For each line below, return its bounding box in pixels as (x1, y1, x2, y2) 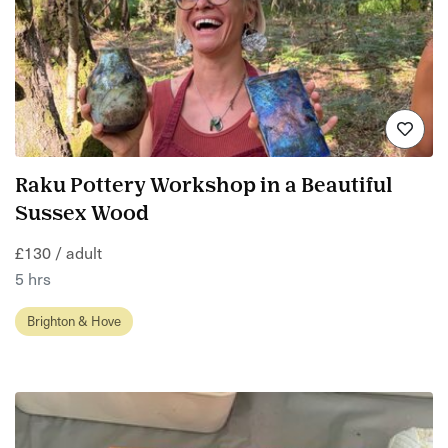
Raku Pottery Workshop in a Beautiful (15, 177, 393, 196)
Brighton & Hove (27, 310, 121, 330)
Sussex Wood (15, 205, 149, 224)
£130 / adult (15, 239, 102, 264)
